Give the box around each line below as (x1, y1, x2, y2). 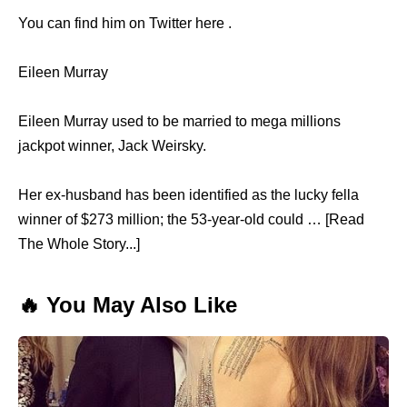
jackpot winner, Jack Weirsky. (18, 137, 206, 154)
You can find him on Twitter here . (18, 15, 232, 31)
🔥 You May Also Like (18, 292, 237, 317)
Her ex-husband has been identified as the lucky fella (18, 186, 359, 203)
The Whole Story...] (18, 235, 140, 252)
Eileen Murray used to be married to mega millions (18, 113, 341, 129)
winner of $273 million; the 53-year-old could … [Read (18, 211, 364, 227)
